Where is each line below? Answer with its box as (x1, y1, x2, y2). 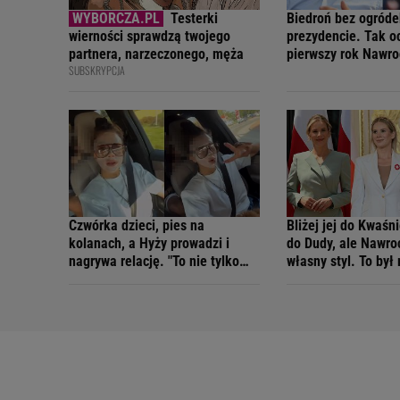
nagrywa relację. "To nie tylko (69, 253, 239, 271)
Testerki (171, 9, 218, 27)
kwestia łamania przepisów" (69, 271, 230, 288)
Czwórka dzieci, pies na (69, 217, 204, 235)
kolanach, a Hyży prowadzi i (69, 235, 229, 253)
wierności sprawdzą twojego (69, 27, 230, 45)
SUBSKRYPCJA (69, 62, 125, 78)
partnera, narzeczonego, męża (69, 45, 244, 62)
